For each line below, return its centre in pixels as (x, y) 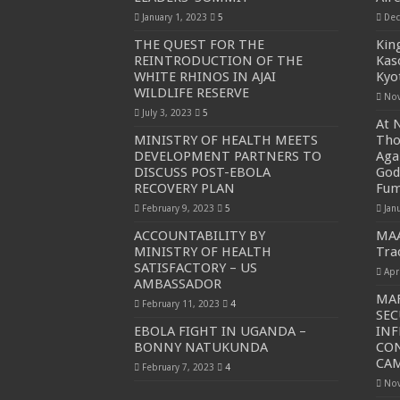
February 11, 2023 (180, 304)
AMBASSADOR (179, 284)
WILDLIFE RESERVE (191, 93)
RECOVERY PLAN (184, 188)
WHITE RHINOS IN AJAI (204, 77)
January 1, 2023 (174, 17)
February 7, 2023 (178, 367)
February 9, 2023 (178, 208)
